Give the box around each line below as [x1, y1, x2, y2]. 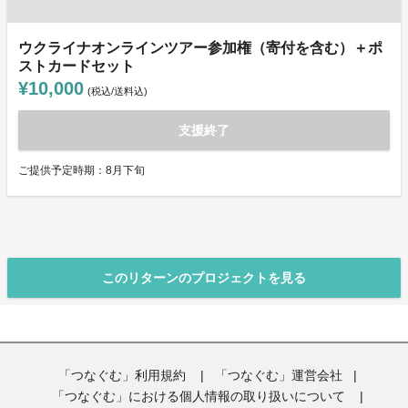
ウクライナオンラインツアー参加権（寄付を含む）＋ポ [18, 40, 382, 56]
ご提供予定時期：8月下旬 [18, 164, 145, 178]
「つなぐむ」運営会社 [215, 368, 342, 383]
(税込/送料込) [87, 86, 148, 97]
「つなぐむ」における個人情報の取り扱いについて [52, 389, 349, 404]
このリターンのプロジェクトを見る [102, 270, 306, 286]
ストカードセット [18, 58, 135, 75]
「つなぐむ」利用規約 [58, 368, 189, 383]
